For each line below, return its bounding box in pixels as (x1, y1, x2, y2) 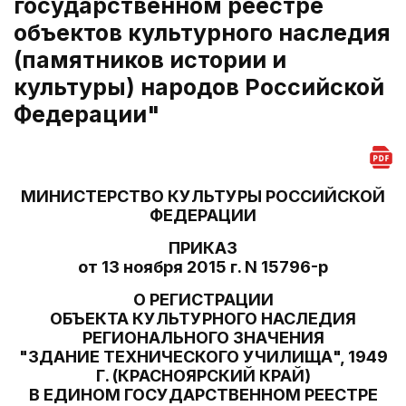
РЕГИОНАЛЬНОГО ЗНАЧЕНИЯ (82, 328, 324, 347)
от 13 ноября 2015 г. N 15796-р (78, 257, 328, 276)
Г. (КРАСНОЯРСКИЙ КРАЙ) (95, 366, 311, 385)
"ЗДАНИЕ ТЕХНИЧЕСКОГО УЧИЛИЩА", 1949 (18, 347, 388, 366)
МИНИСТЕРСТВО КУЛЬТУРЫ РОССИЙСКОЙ (21, 187, 385, 206)
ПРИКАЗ (169, 238, 237, 257)
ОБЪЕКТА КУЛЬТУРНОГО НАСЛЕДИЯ (50, 309, 356, 328)
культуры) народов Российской (14, 73, 384, 101)
